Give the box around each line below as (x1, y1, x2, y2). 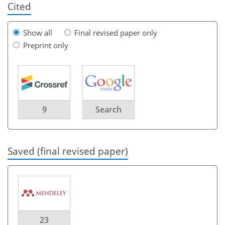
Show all (23, 27, 52, 38)
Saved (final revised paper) (8, 144, 128, 157)
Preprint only (23, 40, 68, 50)
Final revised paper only (74, 27, 157, 38)
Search (95, 103, 122, 115)
